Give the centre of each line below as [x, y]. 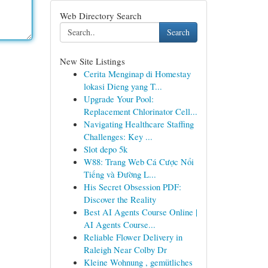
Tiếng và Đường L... [120, 174]
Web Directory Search [100, 16]
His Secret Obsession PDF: [132, 187]
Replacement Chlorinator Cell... [140, 111]
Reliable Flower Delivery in [133, 237]
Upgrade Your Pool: [118, 99]
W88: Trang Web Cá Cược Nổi [138, 162]
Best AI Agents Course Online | [140, 212]
